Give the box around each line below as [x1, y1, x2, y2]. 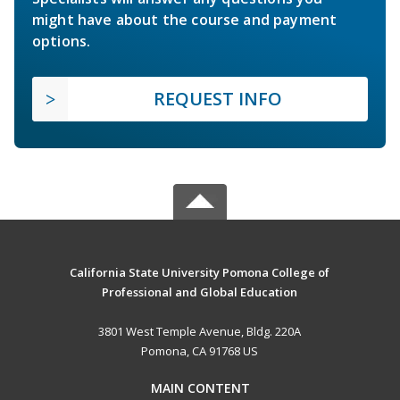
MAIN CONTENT [150, 379, 250, 397]
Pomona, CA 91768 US [141, 343, 259, 360]
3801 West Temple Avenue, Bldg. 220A [98, 323, 302, 340]
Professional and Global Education [102, 284, 298, 301]
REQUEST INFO [154, 87, 282, 112]
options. [32, 31, 91, 52]
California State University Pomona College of [70, 264, 330, 281]
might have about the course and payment [32, 10, 337, 30]
